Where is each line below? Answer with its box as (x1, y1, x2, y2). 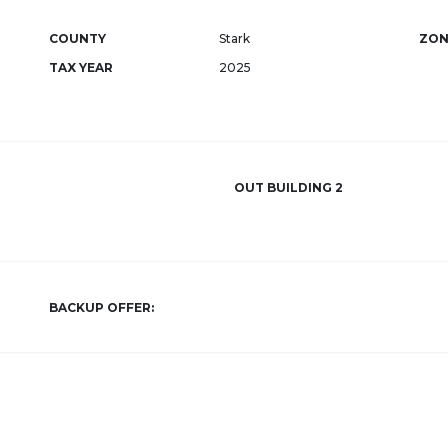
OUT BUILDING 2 (234, 180, 343, 195)
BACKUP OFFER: (49, 300, 154, 315)
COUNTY (49, 31, 106, 46)
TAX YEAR (49, 60, 113, 75)
